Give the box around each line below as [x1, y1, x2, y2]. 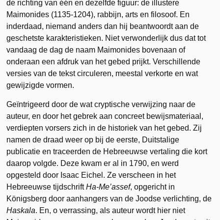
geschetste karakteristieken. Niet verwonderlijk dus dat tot [6, 33, 206, 42]
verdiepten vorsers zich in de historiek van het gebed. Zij [6, 123, 202, 132]
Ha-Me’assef [86, 182, 131, 191]
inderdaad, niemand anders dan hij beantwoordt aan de [6, 22, 199, 30]
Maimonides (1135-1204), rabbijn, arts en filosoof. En [6, 10, 190, 19]
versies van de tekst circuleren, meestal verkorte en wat [6, 69, 198, 78]
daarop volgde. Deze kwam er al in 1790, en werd [6, 159, 179, 167]
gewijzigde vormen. [6, 81, 75, 89]
